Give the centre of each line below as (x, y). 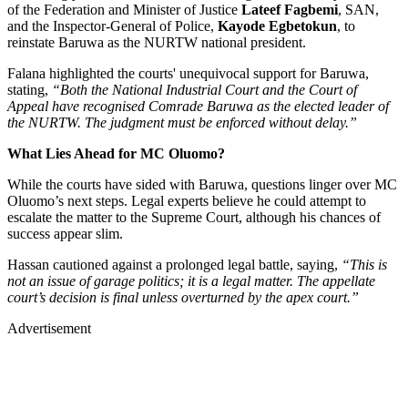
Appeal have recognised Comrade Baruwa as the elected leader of (198, 106)
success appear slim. (67, 233)
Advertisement (49, 328)
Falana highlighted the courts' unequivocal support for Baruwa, (188, 73)
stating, (30, 89)
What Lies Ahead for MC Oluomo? (116, 153)
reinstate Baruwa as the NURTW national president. (157, 42)
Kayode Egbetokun (277, 25)
